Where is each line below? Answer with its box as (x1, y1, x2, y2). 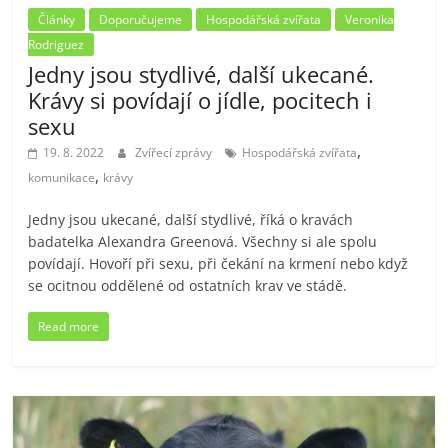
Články (38, 11, 76, 29)
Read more (38, 318, 100, 336)
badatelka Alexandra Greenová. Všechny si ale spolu (28, 232, 378, 252)
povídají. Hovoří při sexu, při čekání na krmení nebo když (28, 254, 409, 274)
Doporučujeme (99, 11, 183, 29)
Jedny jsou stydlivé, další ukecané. (28, 59, 375, 90)
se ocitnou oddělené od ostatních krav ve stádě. (28, 276, 348, 296)
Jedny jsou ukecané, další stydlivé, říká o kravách (28, 210, 354, 230)
